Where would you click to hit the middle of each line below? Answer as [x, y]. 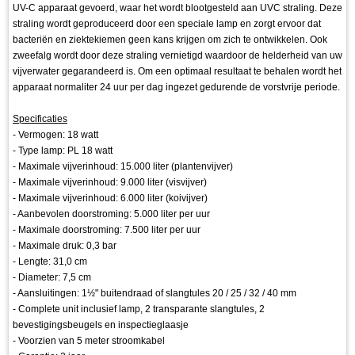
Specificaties [40, 118]
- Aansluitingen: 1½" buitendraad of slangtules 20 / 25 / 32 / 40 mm [155, 293]
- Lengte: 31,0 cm [50, 261]
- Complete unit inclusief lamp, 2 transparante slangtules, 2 [139, 309]
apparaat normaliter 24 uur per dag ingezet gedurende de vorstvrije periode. [176, 87]
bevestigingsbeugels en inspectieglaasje [101, 324]
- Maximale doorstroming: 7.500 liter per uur [107, 229]
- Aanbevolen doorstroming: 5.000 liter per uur [111, 214]
